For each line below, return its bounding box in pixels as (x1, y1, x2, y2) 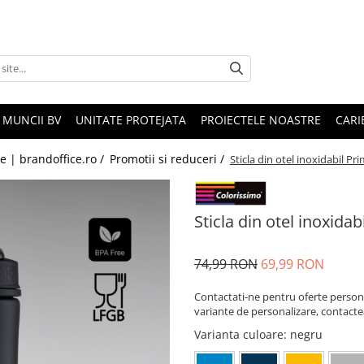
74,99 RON (194, 254, 258, 273)
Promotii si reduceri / (110, 151, 227, 167)
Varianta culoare (194, 326, 284, 342)
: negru (284, 326, 323, 342)
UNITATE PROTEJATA (76, 112, 186, 128)
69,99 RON (261, 254, 324, 273)
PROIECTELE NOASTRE (201, 112, 321, 128)
